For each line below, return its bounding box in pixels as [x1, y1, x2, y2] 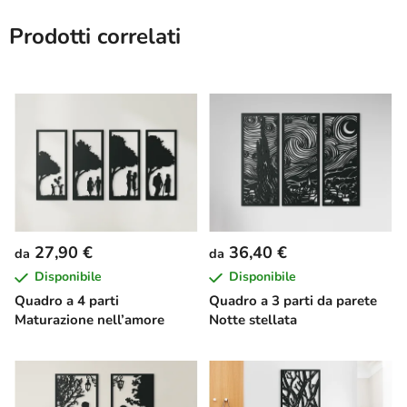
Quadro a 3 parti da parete [209, 292, 377, 311]
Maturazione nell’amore [15, 311, 164, 330]
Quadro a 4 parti [15, 292, 119, 311]
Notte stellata [209, 311, 297, 330]
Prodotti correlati [9, 22, 181, 52]
